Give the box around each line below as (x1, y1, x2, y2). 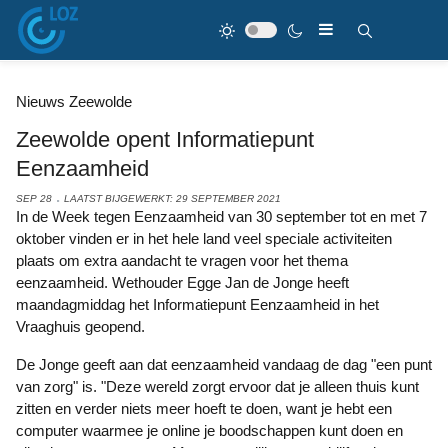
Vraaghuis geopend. (16, 318, 145, 335)
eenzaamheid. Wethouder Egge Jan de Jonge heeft (16, 274, 349, 291)
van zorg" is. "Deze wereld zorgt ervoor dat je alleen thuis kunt (16, 378, 419, 395)
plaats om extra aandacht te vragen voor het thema (16, 252, 348, 269)
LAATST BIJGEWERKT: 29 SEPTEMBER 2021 (64, 193, 281, 204)
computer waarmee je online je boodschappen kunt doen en (16, 422, 403, 439)
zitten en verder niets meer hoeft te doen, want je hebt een (16, 400, 392, 417)
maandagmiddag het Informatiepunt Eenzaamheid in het (16, 296, 379, 313)
